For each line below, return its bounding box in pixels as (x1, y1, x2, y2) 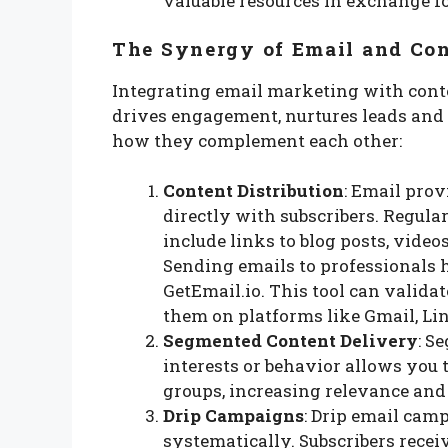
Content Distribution (163, 179, 344, 203)
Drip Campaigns (163, 404, 304, 428)
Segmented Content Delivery (163, 329, 418, 353)
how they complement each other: (112, 128, 402, 152)
